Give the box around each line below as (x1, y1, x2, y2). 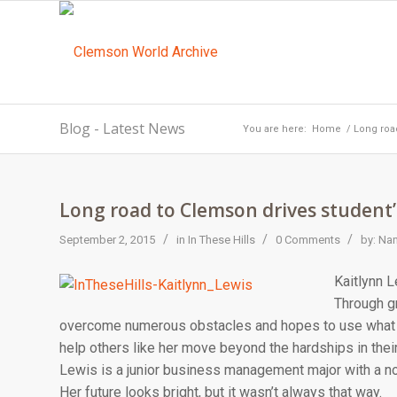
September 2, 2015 (59, 233, 155, 246)
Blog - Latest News (59, 119, 185, 138)
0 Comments (276, 233, 340, 246)
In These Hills (188, 233, 255, 246)
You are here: (243, 123, 307, 135)
